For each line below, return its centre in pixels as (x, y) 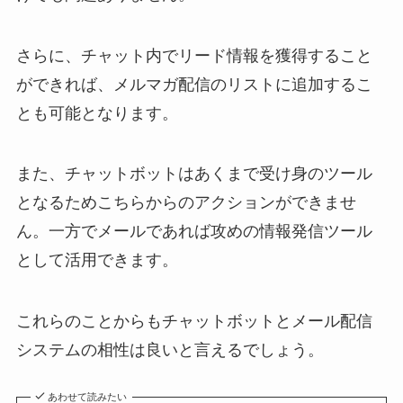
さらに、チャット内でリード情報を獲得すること (194, 55)
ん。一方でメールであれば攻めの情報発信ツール (194, 232)
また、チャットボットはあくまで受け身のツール (194, 174)
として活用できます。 (97, 260)
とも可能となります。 (97, 113)
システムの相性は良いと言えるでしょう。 (170, 350)
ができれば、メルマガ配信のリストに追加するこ (194, 84)
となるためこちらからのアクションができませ (186, 203)
